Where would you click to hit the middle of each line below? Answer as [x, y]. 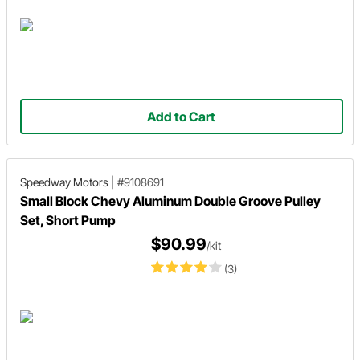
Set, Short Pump [68, 220]
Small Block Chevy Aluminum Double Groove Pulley [170, 200]
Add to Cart [182, 116]
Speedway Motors [64, 182]
